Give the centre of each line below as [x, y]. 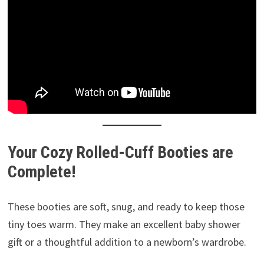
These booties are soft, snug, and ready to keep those [126, 207]
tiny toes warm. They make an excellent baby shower [124, 225]
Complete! [41, 172]
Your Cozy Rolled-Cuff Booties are [120, 153]
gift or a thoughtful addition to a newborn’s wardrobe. [127, 242]
